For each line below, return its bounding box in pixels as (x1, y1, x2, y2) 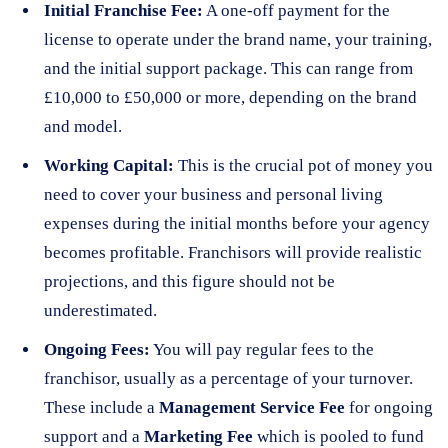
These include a (44, 397, 159, 417)
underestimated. (44, 300, 157, 320)
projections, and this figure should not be (44, 271, 335, 291)
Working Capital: (44, 155, 174, 175)
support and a (44, 426, 144, 446)
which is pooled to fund (253, 426, 424, 446)
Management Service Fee (159, 397, 345, 417)
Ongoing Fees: (44, 339, 150, 359)
